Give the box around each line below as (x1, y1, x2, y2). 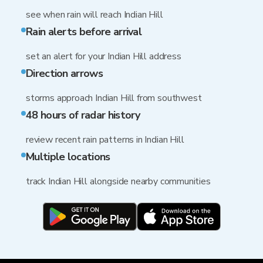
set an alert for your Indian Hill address (26, 50, 181, 63)
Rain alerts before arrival (26, 25, 142, 39)
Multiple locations (26, 150, 110, 164)
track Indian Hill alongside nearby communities (26, 175, 211, 188)
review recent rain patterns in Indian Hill (26, 133, 184, 146)
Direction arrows (26, 66, 103, 80)
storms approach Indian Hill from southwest (26, 92, 202, 104)
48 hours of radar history (26, 108, 140, 122)
